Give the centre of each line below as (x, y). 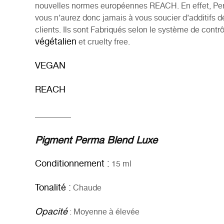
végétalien (56, 42)
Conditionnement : (72, 164)
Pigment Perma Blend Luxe (96, 141)
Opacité (51, 212)
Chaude (86, 188)
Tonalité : (53, 188)
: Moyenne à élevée (103, 212)
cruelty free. (109, 42)
